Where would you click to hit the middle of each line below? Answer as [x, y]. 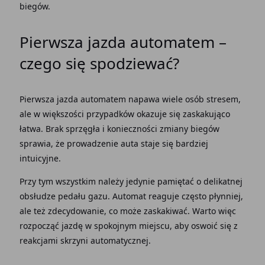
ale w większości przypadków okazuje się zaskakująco [125, 114]
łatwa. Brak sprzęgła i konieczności [89, 129]
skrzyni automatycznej [104, 240]
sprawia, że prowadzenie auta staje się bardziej [114, 143]
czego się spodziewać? [99, 63]
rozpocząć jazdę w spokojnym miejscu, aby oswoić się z [128, 226]
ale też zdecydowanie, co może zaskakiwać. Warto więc [127, 211]
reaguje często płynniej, [195, 196]
